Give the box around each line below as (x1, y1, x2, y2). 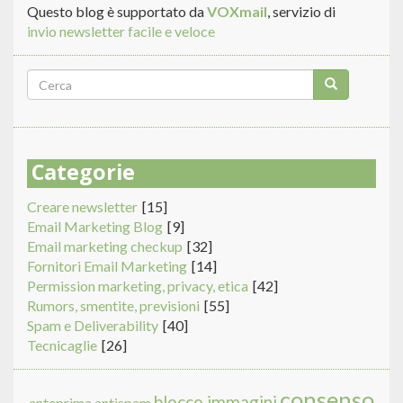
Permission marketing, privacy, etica (27, 277, 248, 295)
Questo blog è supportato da (27, 3, 207, 21)
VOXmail (207, 3, 267, 21)
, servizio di (267, 3, 336, 21)
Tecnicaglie (27, 336, 97, 354)
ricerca (27, 112, 100, 148)
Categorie (31, 157, 135, 194)
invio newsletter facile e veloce (27, 22, 215, 40)
